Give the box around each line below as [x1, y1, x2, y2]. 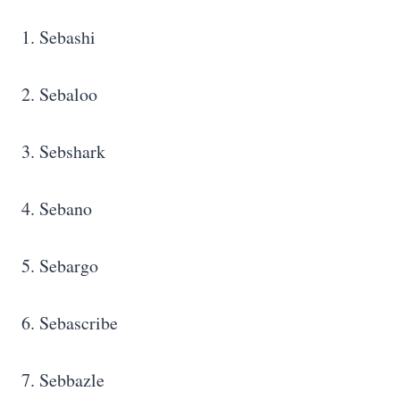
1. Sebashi [21, 25, 96, 50]
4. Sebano [21, 196, 92, 221]
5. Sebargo [21, 254, 98, 279]
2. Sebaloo [21, 82, 97, 107]
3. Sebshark [21, 139, 105, 164]
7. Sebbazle [21, 368, 104, 393]
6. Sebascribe [21, 311, 118, 336]
